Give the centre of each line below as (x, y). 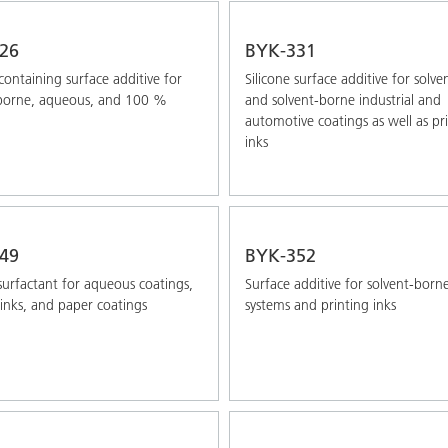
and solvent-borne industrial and (343, 99)
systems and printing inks (320, 304)
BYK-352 (280, 255)
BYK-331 (280, 50)
